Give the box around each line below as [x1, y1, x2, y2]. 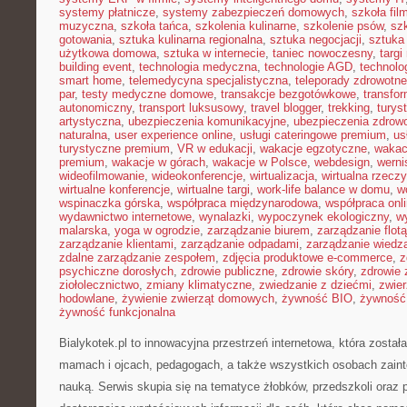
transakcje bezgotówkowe [221, 87, 356, 101]
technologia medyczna [139, 60, 257, 74]
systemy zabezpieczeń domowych [163, 5, 344, 19]
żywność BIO [282, 292, 352, 305]
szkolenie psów [303, 19, 383, 33]
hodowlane [59, 292, 114, 305]
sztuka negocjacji [270, 33, 362, 46]
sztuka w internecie [164, 46, 265, 60]
